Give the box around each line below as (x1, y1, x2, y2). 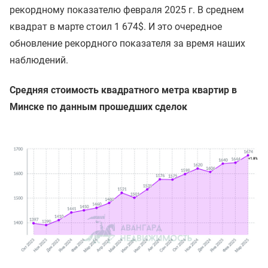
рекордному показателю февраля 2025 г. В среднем (10, 4, 244, 16)
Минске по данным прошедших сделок (10, 100, 187, 112)
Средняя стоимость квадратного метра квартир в (10, 84, 237, 96)
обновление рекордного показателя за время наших (10, 37, 245, 49)
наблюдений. (10, 54, 68, 66)
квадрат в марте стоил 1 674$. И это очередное (10, 20, 222, 32)
